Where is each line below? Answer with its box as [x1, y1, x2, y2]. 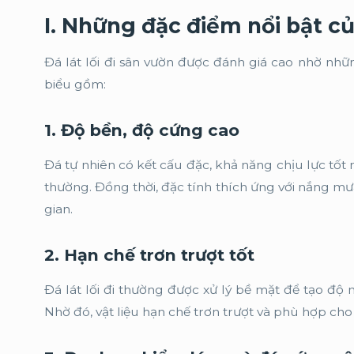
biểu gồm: [44, 77, 106, 92]
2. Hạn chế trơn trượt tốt [44, 245, 254, 265]
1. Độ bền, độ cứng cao [44, 120, 239, 140]
